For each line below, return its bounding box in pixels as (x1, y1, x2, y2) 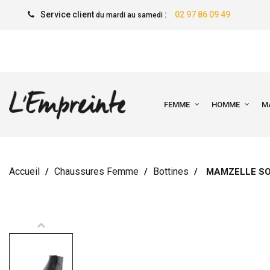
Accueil (9, 166, 40, 177)
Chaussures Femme (54, 166, 139, 177)
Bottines (153, 166, 189, 177)
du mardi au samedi (95, 11, 163, 19)
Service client (40, 10, 96, 19)
